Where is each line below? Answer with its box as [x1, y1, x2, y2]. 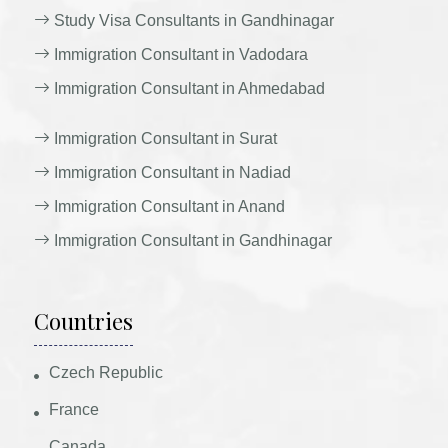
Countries [34, 306, 134, 336]
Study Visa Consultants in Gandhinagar [50, 12, 335, 29]
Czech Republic [49, 364, 164, 381]
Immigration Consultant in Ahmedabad [50, 80, 326, 97]
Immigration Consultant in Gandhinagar [50, 232, 333, 249]
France [49, 401, 100, 418]
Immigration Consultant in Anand [50, 198, 286, 215]
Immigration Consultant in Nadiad [50, 164, 292, 181]
